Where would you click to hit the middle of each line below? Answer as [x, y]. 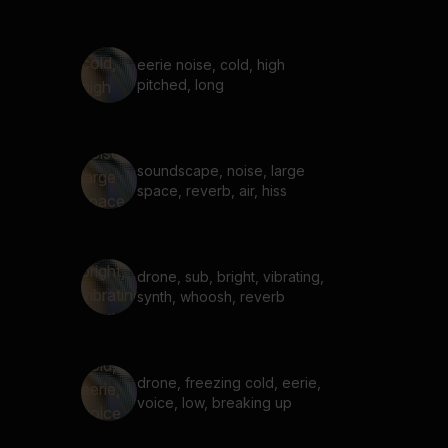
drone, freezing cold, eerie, [229, 382]
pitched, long [180, 84]
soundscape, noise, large [221, 170]
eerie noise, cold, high [211, 64]
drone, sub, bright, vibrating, [230, 276]
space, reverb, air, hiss [212, 190]
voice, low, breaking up [214, 402]
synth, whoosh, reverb [211, 296]
